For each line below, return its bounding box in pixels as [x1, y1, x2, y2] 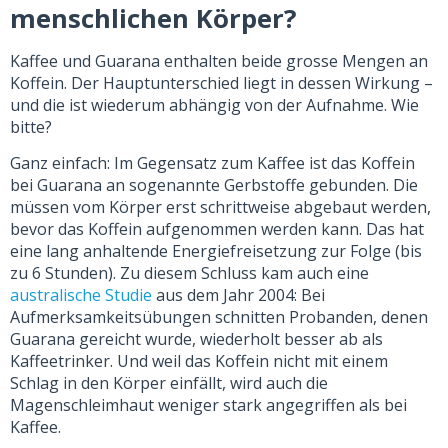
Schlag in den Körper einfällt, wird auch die [10, 372, 328, 395]
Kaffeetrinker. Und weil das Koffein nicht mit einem [10, 350, 388, 373]
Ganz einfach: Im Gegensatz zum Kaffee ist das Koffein [10, 152, 415, 175]
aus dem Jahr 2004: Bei [152, 284, 325, 307]
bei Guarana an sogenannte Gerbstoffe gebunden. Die [10, 174, 418, 197]
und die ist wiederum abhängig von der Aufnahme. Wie [10, 93, 419, 116]
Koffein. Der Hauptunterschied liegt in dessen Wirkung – [10, 71, 433, 94]
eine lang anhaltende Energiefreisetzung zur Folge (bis [10, 240, 422, 263]
